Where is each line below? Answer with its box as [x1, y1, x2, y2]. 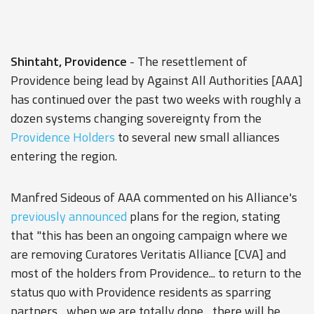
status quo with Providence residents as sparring [11, 282, 271, 301]
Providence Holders [11, 128, 115, 146]
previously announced [11, 207, 127, 226]
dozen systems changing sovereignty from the [11, 109, 261, 128]
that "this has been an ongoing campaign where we [11, 226, 287, 245]
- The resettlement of [127, 52, 247, 71]
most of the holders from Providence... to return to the [11, 264, 301, 282]
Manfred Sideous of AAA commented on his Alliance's [11, 188, 297, 207]
